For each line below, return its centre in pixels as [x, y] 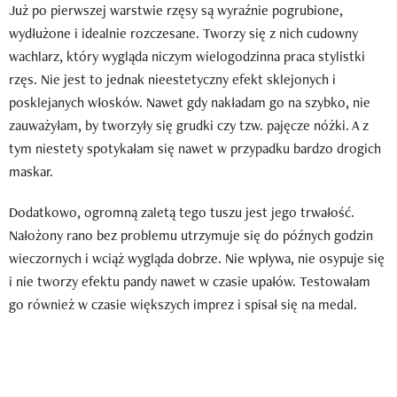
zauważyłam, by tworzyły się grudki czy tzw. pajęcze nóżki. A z [189, 125]
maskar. [31, 171]
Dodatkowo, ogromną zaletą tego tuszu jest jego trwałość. [182, 212]
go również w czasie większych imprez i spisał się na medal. [183, 304]
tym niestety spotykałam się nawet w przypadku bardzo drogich [195, 148]
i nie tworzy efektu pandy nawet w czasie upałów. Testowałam [190, 281]
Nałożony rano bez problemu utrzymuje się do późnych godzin [191, 235]
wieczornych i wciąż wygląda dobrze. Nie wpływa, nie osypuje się [197, 258]
